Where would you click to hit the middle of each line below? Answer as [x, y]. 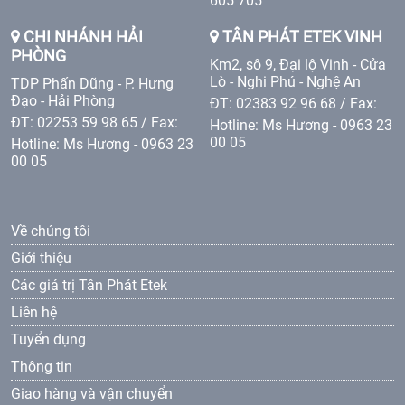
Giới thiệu [41, 258]
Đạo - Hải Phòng [63, 100]
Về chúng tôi [51, 231]
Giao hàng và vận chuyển [92, 393]
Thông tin [42, 366]
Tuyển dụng [48, 339]
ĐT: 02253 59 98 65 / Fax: [94, 122]
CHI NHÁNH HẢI [81, 37]
